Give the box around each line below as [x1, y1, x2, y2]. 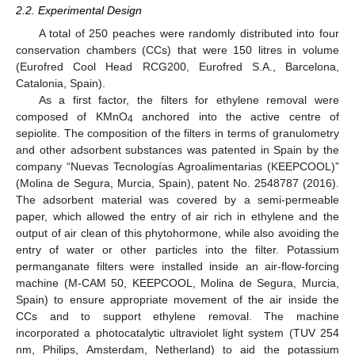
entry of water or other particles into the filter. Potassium [16, 242, 339, 256]
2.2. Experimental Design [16, 4, 142, 17]
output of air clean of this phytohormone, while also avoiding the [16, 226, 339, 239]
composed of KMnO [16, 109, 128, 123]
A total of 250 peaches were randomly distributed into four [38, 26, 339, 40]
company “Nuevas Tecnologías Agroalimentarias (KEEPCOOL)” [16, 159, 339, 173]
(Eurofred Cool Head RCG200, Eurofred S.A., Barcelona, [16, 59, 339, 73]
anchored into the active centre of [132, 109, 339, 123]
